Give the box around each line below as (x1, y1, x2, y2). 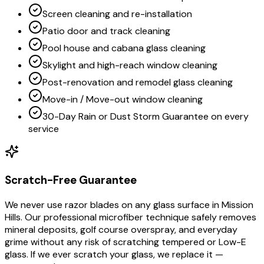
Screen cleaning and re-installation (42, 8, 192, 21)
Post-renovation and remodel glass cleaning (42, 76, 233, 89)
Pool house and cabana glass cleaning (42, 42, 206, 55)
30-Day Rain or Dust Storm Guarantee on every (42, 110, 249, 123)
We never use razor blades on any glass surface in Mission (5, 198, 253, 211)
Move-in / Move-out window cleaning (42, 93, 203, 106)
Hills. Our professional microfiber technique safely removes (5, 210, 256, 223)
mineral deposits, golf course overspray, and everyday (5, 223, 237, 236)
